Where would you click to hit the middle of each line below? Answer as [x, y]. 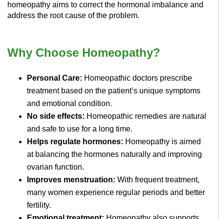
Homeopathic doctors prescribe [138, 78]
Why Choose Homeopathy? [84, 53]
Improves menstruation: [72, 180]
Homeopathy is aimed [163, 142]
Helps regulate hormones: [76, 142]
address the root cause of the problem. [73, 16]
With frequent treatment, [158, 180]
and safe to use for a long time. [80, 129]
